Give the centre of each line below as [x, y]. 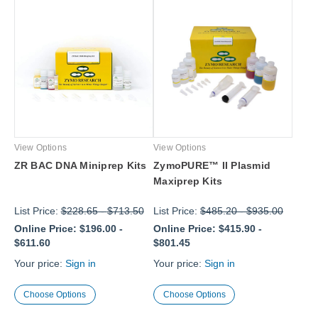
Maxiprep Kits [188, 181]
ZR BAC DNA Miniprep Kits [80, 166]
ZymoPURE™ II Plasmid [212, 166]
